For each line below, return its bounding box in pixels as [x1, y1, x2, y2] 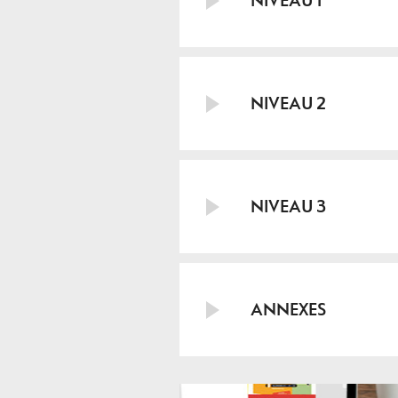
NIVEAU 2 [251, 93, 326, 114]
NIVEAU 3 [251, 196, 326, 217]
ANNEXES [251, 299, 326, 320]
